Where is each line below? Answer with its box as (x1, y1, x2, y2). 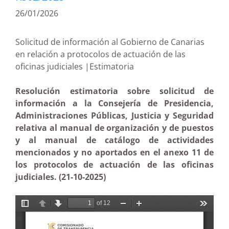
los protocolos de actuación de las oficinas (15, 159, 214, 170)
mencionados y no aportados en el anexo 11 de (15, 147, 214, 158)
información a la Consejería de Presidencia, (15, 98, 214, 109)
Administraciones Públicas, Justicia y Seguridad (15, 110, 214, 121)
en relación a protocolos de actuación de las (15, 49, 186, 60)
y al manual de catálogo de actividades (15, 134, 214, 146)
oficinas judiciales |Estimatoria (15, 61, 169, 72)
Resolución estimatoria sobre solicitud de (15, 85, 214, 97)
